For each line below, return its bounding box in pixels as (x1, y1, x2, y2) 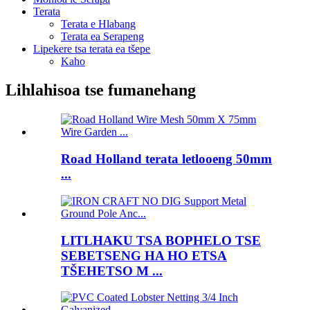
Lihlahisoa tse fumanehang (6, 81, 196, 100)
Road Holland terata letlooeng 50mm (61, 152, 272, 167)
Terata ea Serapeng (61, 30, 144, 42)
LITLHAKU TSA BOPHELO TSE (61, 232, 261, 248)
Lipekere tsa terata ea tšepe (33, 42, 150, 55)
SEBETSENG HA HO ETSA (61, 248, 227, 263)
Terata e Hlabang (61, 17, 136, 30)
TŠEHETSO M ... (61, 263, 163, 278)
